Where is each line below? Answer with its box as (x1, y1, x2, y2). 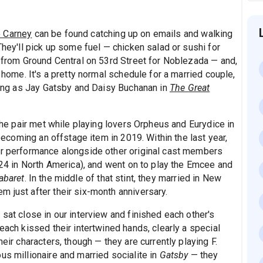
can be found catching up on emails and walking (32, 28, 233, 40)
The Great (169, 82, 210, 94)
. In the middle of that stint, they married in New (24, 173, 222, 184)
